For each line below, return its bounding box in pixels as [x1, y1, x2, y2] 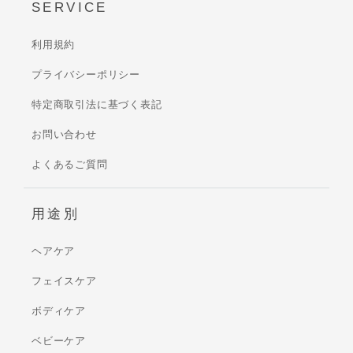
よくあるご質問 [32, 158, 108, 170]
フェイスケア [32, 274, 97, 287]
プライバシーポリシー [32, 68, 140, 80]
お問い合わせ [32, 128, 97, 140]
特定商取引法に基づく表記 [32, 98, 162, 110]
